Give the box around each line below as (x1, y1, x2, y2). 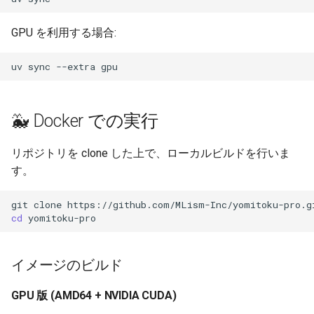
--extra (56, 60, 95, 73)
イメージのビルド (11, 257, 123, 274)
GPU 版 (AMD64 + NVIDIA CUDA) (11, 289, 177, 303)
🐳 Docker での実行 (11, 111, 158, 132)
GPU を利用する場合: (11, 26, 116, 40)
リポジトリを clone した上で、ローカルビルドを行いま (11, 146, 290, 161)
